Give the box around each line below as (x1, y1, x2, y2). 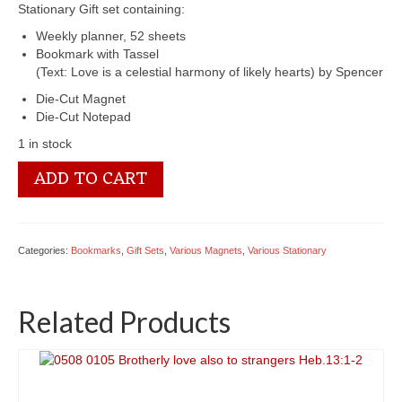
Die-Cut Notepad (36, 109, 131, 125)
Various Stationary (248, 245, 327, 257)
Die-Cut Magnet (36, 92, 126, 107)
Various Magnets (170, 245, 242, 257)
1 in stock (18, 136, 72, 152)
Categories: (18, 245, 71, 257)
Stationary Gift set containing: (18, 2, 185, 17)
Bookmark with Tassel (36, 47, 159, 62)
